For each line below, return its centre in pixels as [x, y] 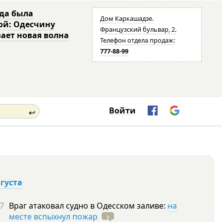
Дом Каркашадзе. [127, 18]
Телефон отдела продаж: [138, 40]
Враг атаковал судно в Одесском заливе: [88, 206]
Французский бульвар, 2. [139, 29]
